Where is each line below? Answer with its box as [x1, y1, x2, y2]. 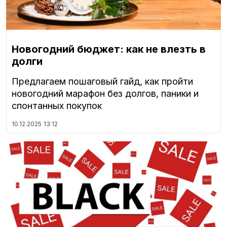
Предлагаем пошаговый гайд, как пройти [12, 75, 193, 87]
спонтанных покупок [12, 100, 102, 111]
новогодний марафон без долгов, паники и [12, 88, 199, 99]
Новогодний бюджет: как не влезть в [12, 43, 206, 55]
